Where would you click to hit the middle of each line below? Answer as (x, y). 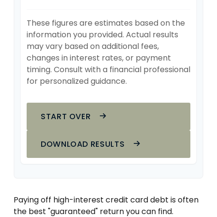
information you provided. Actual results (102, 35)
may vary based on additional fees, (93, 46)
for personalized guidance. (77, 81)
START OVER (67, 117)
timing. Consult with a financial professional (108, 70)
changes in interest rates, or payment (99, 58)
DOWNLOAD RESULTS (84, 144)
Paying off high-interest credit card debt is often (106, 200)
